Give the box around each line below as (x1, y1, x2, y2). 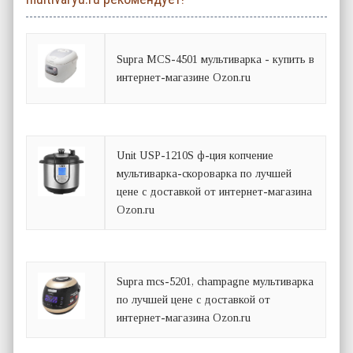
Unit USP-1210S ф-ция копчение (117, 148, 274, 162)
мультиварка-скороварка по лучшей (117, 166, 292, 180)
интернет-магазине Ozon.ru (117, 70, 251, 84)
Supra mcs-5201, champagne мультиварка (117, 274, 314, 288)
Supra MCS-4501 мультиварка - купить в (117, 52, 315, 65)
